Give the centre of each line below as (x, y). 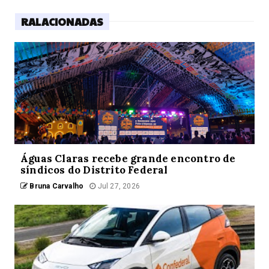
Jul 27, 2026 (118, 186)
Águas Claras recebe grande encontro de (128, 158)
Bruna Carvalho (56, 186)
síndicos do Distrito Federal (94, 170)
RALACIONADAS (62, 21)
